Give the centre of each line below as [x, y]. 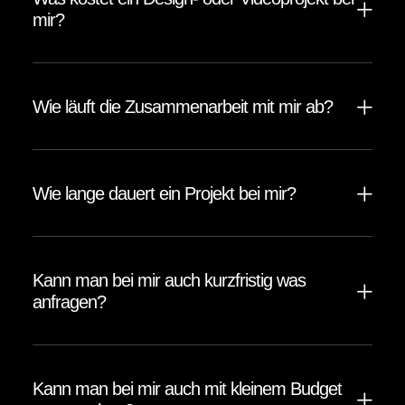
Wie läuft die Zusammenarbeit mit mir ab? [183, 107]
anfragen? [69, 302]
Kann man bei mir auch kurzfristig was [169, 280]
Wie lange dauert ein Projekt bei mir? [164, 193]
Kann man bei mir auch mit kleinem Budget [187, 389]
